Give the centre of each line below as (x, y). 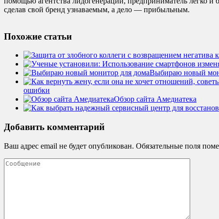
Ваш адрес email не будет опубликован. (69, 146)
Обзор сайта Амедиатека (155, 99)
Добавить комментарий (54, 127)
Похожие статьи (38, 36)
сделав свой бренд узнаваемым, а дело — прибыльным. (97, 9)
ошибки (37, 90)
